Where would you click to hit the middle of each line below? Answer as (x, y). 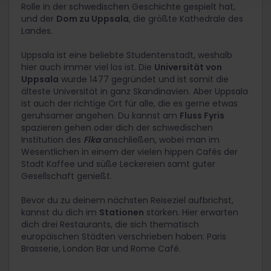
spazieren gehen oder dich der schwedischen (117, 128)
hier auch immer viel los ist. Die (88, 67)
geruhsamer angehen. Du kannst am (100, 116)
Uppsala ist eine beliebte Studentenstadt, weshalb (127, 55)
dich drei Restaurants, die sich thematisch (110, 225)
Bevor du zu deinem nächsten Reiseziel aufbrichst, (127, 201)
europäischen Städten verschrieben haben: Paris (124, 237)
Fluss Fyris (202, 116)
